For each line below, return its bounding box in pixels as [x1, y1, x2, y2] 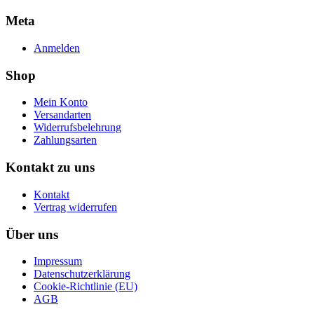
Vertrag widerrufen [34, 200, 117, 213]
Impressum [34, 255, 82, 268]
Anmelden [34, 42, 80, 54]
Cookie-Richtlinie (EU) [34, 280, 137, 293]
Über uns [6, 226, 58, 242]
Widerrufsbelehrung [34, 121, 121, 134]
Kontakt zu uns [6, 160, 95, 175]
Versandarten [34, 109, 91, 121]
